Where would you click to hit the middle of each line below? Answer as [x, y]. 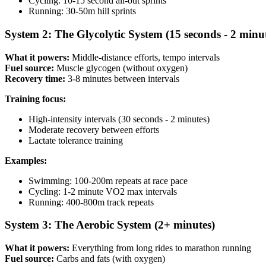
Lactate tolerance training [76, 140]
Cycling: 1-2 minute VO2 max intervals [103, 191]
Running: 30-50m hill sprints [82, 11]
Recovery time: [35, 78]
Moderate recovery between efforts [94, 129]
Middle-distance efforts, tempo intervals [145, 57]
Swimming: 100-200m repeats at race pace [108, 180]
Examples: [26, 160]
